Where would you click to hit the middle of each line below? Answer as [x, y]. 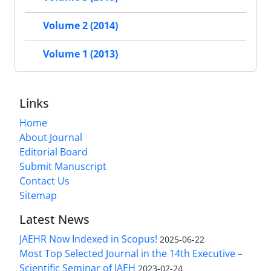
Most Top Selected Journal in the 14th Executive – [131, 253]
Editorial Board [54, 152]
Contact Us [44, 181]
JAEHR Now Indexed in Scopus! [88, 239]
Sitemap [38, 195]
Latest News [54, 219]
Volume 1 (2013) [80, 54]
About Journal [51, 137]
